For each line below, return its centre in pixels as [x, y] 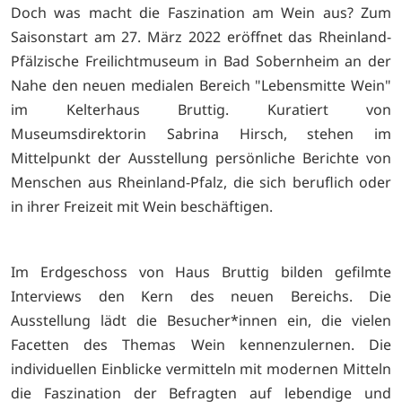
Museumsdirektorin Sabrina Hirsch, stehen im [201, 133]
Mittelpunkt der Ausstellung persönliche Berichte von [201, 157]
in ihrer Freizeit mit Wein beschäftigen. [142, 206]
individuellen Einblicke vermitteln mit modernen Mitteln [201, 368]
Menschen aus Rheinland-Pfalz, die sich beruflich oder [201, 182]
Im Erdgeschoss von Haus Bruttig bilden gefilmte [201, 271]
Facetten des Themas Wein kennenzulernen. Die [201, 344]
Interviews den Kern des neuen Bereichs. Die [201, 296]
